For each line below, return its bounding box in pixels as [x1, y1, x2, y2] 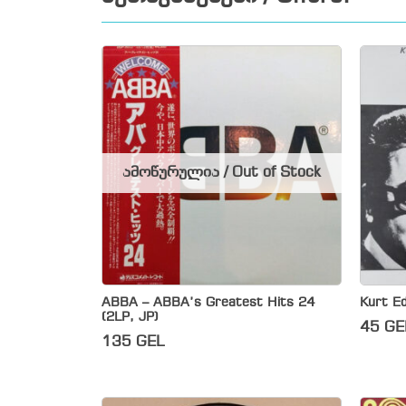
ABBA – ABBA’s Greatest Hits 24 [101, 295, 314, 310]
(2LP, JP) [101, 310, 159, 324]
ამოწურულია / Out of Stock [122, 164, 321, 180]
